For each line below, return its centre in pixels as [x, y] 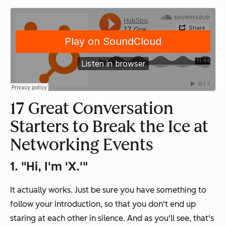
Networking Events [82, 145]
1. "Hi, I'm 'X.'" [49, 166]
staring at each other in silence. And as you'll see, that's [112, 218]
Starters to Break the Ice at [109, 126]
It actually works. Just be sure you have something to [108, 190]
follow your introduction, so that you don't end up [103, 204]
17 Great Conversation [92, 108]
